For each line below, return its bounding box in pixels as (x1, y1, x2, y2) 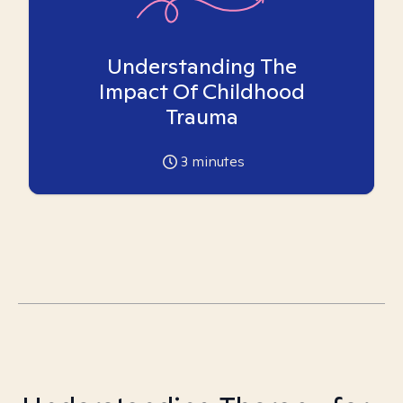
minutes (187, 152, 245, 171)
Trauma (165, 103, 238, 130)
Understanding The (106, 52, 297, 80)
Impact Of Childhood (98, 77, 305, 105)
